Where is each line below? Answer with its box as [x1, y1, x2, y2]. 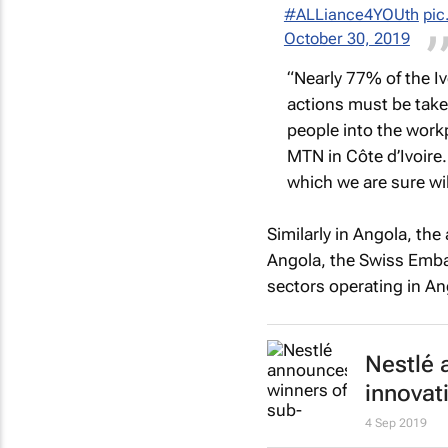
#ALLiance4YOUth [283, 4, 419, 24]
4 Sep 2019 [364, 416, 427, 431]
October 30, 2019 [283, 28, 410, 48]
